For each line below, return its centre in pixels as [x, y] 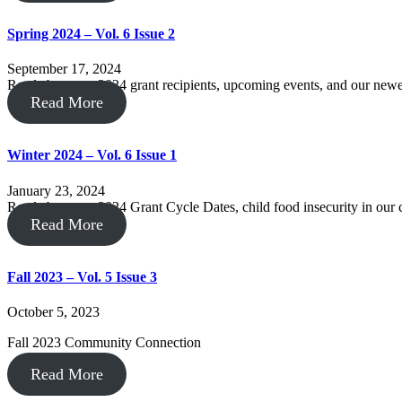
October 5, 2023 [53, 312]
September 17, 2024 [64, 69]
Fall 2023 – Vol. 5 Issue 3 [82, 276]
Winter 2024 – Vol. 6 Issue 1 [92, 155]
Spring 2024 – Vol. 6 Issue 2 [91, 33]
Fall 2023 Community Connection [104, 343]
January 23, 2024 [56, 190]
